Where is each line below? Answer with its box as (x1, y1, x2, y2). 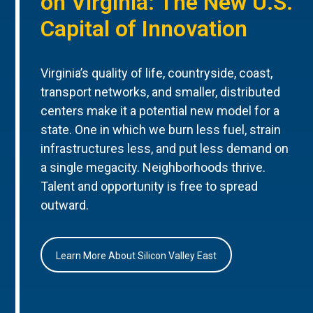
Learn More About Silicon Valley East (56, 249, 217, 261)
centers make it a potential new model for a (41, 103, 280, 119)
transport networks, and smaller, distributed (41, 85, 281, 100)
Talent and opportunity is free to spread (41, 179, 259, 194)
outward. (41, 198, 89, 213)
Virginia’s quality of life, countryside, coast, (41, 66, 273, 81)
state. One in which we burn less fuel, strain (41, 122, 282, 138)
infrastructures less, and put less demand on (41, 141, 289, 156)
